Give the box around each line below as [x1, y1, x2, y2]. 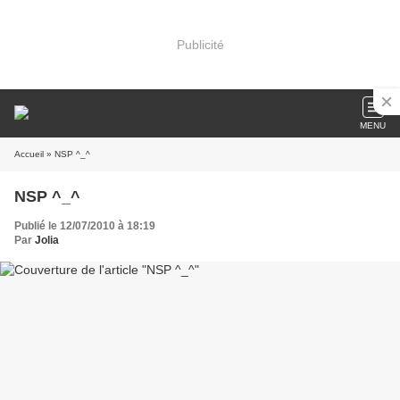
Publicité [176, 37, 224, 52]
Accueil [14, 149, 44, 159]
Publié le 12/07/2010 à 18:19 [14, 220, 155, 232]
